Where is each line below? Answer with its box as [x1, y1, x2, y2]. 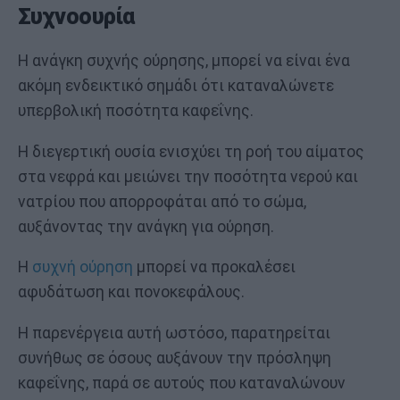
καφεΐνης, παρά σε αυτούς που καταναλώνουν [18, 373, 346, 392]
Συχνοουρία [18, 4, 135, 30]
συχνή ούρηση [32, 258, 133, 277]
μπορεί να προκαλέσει [133, 258, 296, 277]
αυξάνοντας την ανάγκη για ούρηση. [18, 217, 274, 236]
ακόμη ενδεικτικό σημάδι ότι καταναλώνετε [18, 77, 334, 95]
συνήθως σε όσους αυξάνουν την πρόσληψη [18, 348, 331, 367]
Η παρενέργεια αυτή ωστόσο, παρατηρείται [18, 323, 330, 342]
